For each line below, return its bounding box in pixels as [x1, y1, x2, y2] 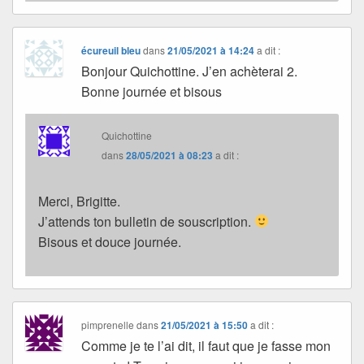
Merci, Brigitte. [38, 191, 120, 210]
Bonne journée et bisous [81, 81, 223, 101]
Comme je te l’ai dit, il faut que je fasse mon [81, 336, 331, 355]
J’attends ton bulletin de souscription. [38, 211, 254, 231]
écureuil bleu [81, 42, 141, 58]
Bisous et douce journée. [38, 232, 181, 251]
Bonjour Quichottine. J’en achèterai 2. [81, 61, 298, 80]
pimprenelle [81, 317, 135, 331]
